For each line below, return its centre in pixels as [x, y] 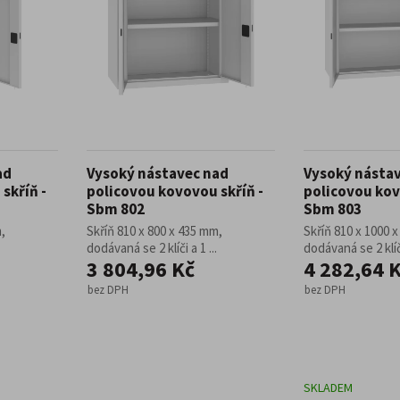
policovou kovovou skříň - [175, 191]
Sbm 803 [333, 209]
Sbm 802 [116, 209]
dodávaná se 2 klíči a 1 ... [152, 248]
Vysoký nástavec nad [158, 173]
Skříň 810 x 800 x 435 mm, [154, 231]
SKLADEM [328, 387]
